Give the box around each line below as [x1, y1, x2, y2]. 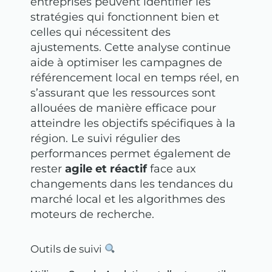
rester [30, 161, 65, 175]
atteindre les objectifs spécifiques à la [30, 116, 236, 130]
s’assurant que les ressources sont [30, 86, 216, 100]
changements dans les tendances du [30, 177, 233, 191]
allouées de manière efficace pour [30, 101, 216, 115]
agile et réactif [65, 161, 147, 175]
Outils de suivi [30, 243, 104, 256]
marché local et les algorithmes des [30, 192, 225, 206]
